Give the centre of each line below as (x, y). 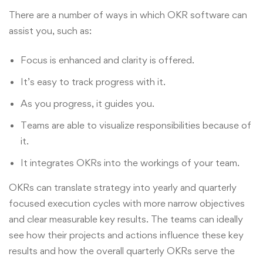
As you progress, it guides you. (87, 103)
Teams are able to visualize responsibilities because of (136, 125)
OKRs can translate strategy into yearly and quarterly (123, 187)
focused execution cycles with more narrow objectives (127, 203)
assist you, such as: (50, 31)
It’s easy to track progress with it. (93, 81)
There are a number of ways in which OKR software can (128, 15)
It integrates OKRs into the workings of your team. (130, 162)
